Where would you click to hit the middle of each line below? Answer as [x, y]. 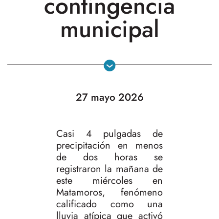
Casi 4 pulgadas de [109, 134]
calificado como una [109, 204]
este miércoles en [109, 181]
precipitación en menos [109, 146]
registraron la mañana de [109, 169]
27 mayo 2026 [109, 97]
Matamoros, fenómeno [109, 193]
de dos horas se [109, 157]
